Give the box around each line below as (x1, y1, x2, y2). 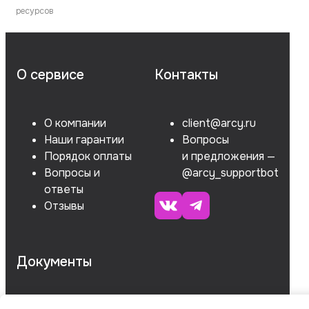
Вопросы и (44, 166, 100, 181)
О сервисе (17, 66, 84, 84)
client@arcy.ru (182, 116, 256, 131)
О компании (44, 116, 106, 131)
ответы (44, 182, 83, 197)
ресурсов (16, 6, 54, 17)
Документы (17, 253, 92, 271)
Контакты (154, 66, 218, 84)
